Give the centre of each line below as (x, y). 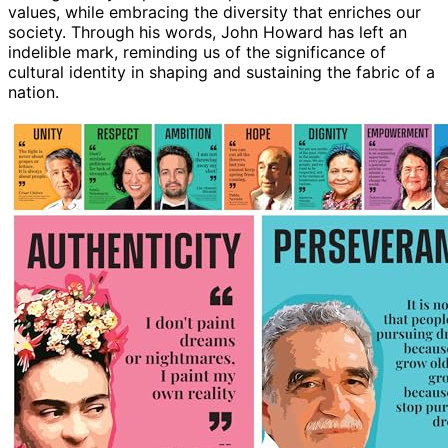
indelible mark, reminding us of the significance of (197, 51)
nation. (33, 91)
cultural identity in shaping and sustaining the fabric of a (221, 71)
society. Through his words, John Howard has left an (207, 31)
